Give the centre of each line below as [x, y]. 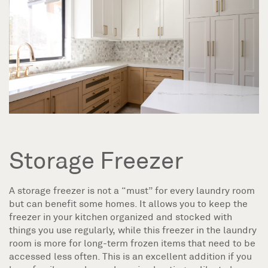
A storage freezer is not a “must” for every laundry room [132, 190]
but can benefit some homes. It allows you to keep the [128, 203]
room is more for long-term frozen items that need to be [132, 243]
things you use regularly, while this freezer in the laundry [133, 230]
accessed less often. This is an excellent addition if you [130, 256]
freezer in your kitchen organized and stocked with [121, 217]
